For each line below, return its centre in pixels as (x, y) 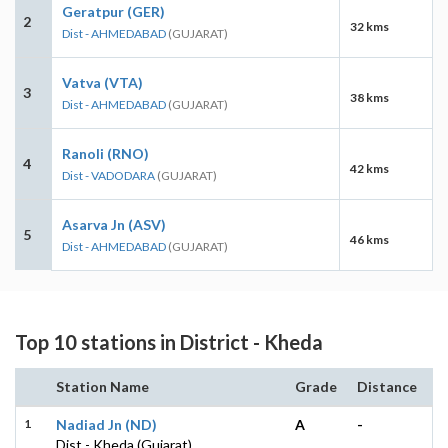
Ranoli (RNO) (105, 153)
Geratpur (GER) (113, 11)
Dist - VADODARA (108, 175)
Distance (387, 386)
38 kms (369, 97)
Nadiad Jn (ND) (106, 424)
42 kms (369, 168)
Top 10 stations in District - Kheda (169, 341)
